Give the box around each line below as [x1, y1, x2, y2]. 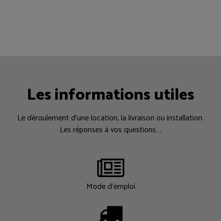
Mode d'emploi [86, 180, 135, 193]
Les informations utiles [27, 82, 194, 108]
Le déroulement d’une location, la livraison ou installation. [17, 111, 204, 125]
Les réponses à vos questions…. [59, 123, 162, 137]
